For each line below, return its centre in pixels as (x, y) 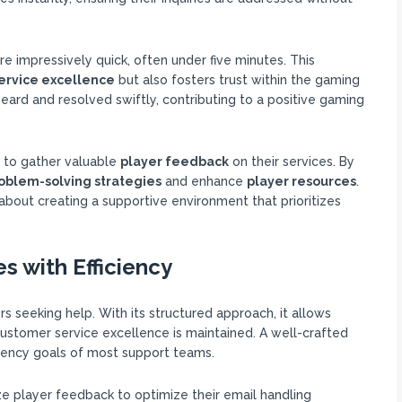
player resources (301, 181)
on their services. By (291, 162)
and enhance (204, 181)
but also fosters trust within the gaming (237, 80)
